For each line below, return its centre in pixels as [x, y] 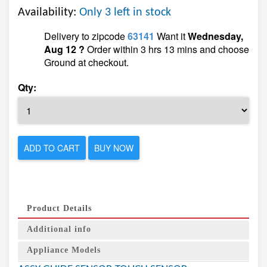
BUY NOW [114, 148]
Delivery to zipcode [86, 36]
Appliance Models [64, 250]
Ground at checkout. [86, 62]
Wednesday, [215, 36]
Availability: [49, 13]
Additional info [59, 229]
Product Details [59, 208]
